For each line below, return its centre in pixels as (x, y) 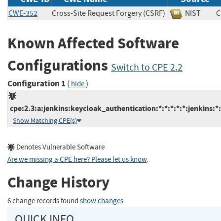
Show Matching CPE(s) (45, 120)
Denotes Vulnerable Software (60, 147)
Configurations (59, 66)
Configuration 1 (37, 83)
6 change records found (44, 201)
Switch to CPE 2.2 (147, 68)
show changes (102, 201)
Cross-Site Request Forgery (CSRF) (109, 14)
